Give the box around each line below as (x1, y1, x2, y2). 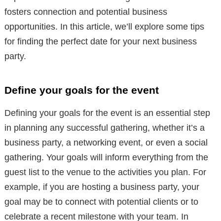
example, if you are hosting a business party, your (4, 182, 199, 192)
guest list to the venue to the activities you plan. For (4, 167, 206, 178)
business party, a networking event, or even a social (4, 138, 208, 148)
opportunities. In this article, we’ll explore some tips (4, 22, 204, 32)
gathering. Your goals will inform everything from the (4, 152, 208, 163)
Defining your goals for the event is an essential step (4, 108, 210, 118)
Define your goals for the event (4, 84, 159, 96)
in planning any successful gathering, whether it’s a (4, 123, 205, 133)
